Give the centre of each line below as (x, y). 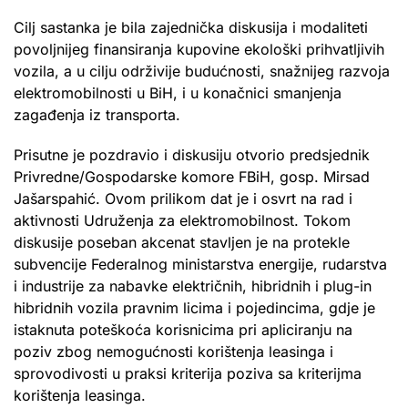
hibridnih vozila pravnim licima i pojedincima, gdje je (194, 307)
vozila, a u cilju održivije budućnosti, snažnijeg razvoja (202, 71)
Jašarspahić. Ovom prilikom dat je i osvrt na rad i (183, 198)
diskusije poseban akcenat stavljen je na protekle (182, 242)
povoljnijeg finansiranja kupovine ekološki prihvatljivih (199, 49)
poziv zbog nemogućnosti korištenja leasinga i (173, 351)
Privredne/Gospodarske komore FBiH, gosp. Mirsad (192, 176)
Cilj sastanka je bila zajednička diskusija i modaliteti (191, 27)
